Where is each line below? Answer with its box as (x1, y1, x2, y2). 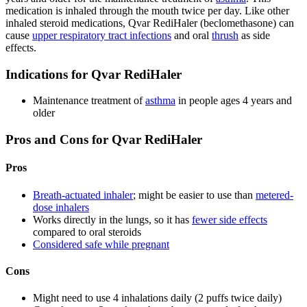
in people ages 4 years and (175, 95, 292, 107)
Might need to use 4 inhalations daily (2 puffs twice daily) (33, 292, 282, 304)
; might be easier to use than (133, 188, 256, 201)
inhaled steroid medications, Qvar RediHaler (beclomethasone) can (5, 16, 294, 29)
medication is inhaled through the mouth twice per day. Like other (5, 4, 289, 16)
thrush (212, 29, 238, 41)
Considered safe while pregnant (33, 238, 169, 250)
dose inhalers (33, 201, 89, 213)
